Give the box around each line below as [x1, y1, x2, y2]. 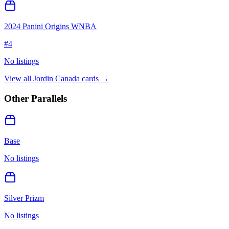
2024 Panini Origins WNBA [4, 22, 97, 31]
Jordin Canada [33, 74, 80, 83]
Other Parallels [4, 93, 67, 104]
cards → [80, 74, 109, 83]
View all [4, 74, 33, 83]
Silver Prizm [4, 193, 44, 202]
